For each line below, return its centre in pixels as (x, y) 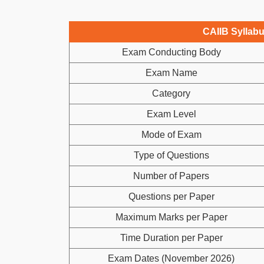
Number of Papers (171, 176)
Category (171, 93)
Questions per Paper (171, 196)
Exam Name (171, 72)
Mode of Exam (171, 134)
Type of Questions (171, 155)
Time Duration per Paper (171, 237)
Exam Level (171, 114)
